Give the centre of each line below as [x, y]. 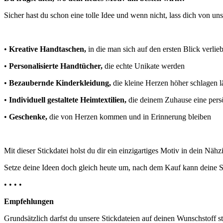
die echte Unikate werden [145, 66]
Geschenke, [29, 116]
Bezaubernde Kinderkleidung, [61, 83]
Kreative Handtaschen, [48, 49]
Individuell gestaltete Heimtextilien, [68, 100]
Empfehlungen [29, 201]
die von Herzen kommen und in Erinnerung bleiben [130, 116]
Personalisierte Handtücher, [57, 66]
